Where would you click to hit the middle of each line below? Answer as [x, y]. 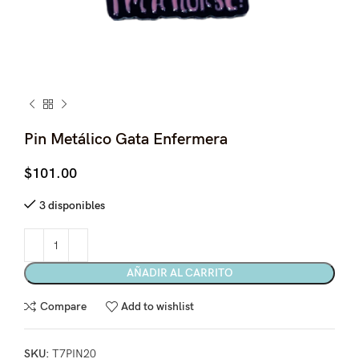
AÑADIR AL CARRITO [179, 273]
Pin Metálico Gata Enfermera [126, 139]
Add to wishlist [158, 306]
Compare [63, 306]
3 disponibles [72, 206]
